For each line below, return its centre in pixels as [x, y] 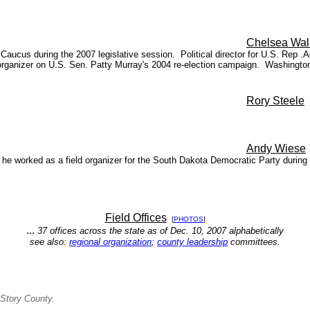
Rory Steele [275, 101]
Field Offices [136, 218]
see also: [49, 242]
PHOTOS [188, 219]
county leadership [192, 242]
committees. [254, 242]
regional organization [110, 242]
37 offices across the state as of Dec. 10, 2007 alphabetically [159, 231]
